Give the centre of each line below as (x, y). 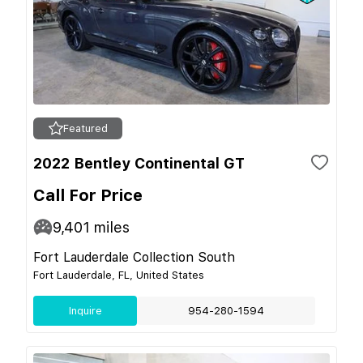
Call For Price (88, 195)
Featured (85, 128)
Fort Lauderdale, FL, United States (119, 275)
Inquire (85, 310)
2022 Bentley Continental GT (139, 163)
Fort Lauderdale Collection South (134, 257)
